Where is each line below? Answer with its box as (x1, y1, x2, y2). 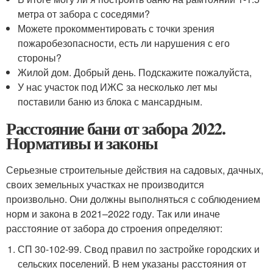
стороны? (18, 51, 62, 65)
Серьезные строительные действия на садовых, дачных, (6, 163, 263, 177)
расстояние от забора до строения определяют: (6, 221, 222, 236)
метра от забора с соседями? (18, 7, 151, 21)
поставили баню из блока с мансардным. (18, 94, 203, 109)
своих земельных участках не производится (6, 177, 204, 192)
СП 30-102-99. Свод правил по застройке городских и (18, 242, 260, 257)
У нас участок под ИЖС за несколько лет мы (18, 80, 218, 94)
